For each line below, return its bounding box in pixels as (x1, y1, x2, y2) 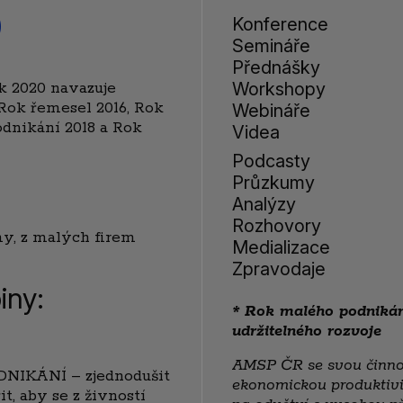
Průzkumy (232, 172, 315, 194)
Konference (232, 13, 328, 36)
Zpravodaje (232, 258, 326, 281)
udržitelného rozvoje (232, 321, 381, 342)
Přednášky (232, 57, 320, 79)
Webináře (232, 100, 310, 122)
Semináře (232, 35, 310, 58)
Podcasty (232, 150, 310, 173)
